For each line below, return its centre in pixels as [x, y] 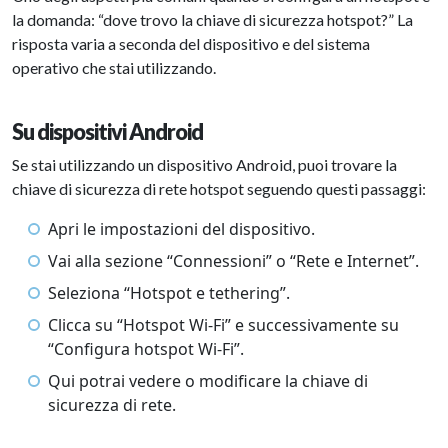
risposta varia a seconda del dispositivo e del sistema [191, 43]
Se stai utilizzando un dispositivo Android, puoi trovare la [204, 164]
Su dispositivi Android [107, 132]
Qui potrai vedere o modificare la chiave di [208, 381]
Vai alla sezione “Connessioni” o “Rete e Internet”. [233, 261]
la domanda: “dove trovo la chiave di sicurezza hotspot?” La [212, 19]
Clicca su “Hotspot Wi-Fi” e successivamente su [223, 325]
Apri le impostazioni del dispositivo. [181, 229]
